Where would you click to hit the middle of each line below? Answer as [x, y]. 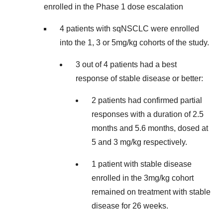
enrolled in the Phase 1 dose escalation [113, 7]
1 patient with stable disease [142, 164]
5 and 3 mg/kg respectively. [139, 142]
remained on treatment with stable [151, 192]
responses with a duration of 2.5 [148, 114]
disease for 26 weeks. [130, 206]
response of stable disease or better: [139, 78]
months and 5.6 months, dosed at [150, 128]
